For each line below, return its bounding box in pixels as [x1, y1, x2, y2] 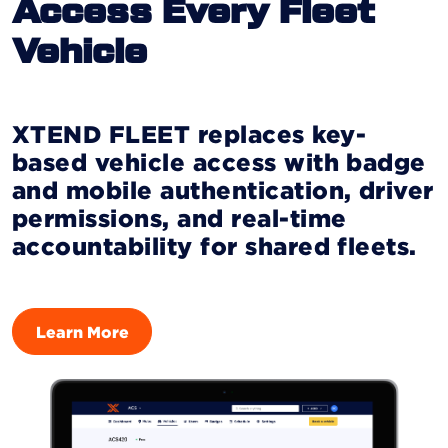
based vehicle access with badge [12, 149, 426, 175]
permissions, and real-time [12, 205, 347, 231]
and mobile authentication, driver [12, 177, 434, 203]
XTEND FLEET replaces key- [12, 121, 367, 147]
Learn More [35, 322, 129, 341]
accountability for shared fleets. [12, 233, 417, 259]
